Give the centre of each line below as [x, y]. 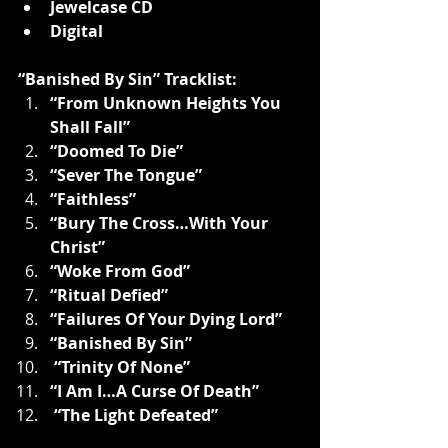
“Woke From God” [120, 271]
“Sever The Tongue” [126, 175]
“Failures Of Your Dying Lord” [166, 319]
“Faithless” [93, 199]
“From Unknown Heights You [167, 103]
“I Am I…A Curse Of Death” [154, 391]
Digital [76, 31]
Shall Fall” [90, 127]
